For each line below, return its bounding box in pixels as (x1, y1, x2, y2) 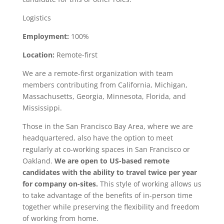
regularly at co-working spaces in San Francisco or (22, 144, 190, 154)
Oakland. (22, 156, 54, 165)
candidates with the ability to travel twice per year (22, 167, 197, 177)
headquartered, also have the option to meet (22, 133, 173, 142)
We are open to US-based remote (54, 156, 169, 165)
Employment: (22, 31, 71, 41)
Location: (22, 50, 54, 59)
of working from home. (22, 213, 98, 223)
